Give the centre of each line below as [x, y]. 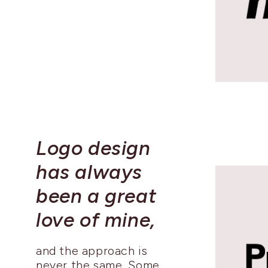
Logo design [93, 148]
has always [89, 172]
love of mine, [96, 220]
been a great [96, 196]
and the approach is [92, 251]
